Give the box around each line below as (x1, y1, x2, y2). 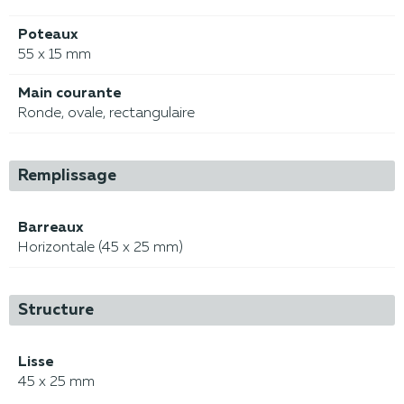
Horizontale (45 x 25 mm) (18, 240, 183, 255)
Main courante (18, 86, 121, 101)
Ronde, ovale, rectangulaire (18, 106, 195, 121)
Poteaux (18, 27, 78, 42)
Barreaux (18, 220, 83, 235)
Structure (18, 301, 94, 318)
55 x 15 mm (18, 47, 91, 62)
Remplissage (18, 167, 116, 184)
